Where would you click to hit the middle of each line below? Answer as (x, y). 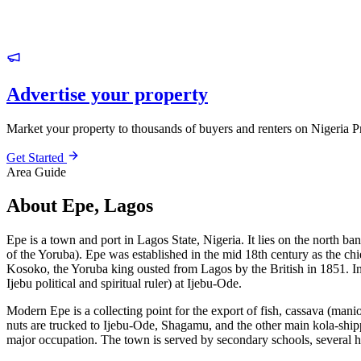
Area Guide (36, 172)
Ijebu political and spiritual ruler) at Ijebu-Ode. (124, 284)
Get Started (37, 157)
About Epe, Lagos (80, 206)
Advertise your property (107, 94)
